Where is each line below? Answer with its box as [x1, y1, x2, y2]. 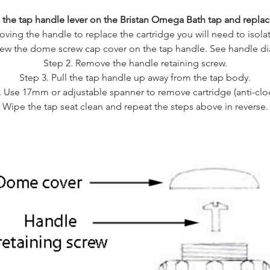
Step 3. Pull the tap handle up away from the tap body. [19, 72, 251, 83]
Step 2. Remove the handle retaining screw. [43, 57, 227, 69]
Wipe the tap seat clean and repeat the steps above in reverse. [2, 101, 268, 112]
